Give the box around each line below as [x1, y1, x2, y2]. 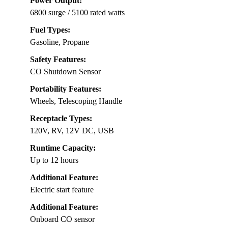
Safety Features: [30, 55, 86, 64]
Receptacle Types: [30, 114, 92, 123]
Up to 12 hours [30, 156, 78, 165]
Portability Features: [30, 84, 101, 94]
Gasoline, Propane [30, 38, 89, 47]
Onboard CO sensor [30, 215, 95, 224]
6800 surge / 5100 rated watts [30, 8, 125, 17]
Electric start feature [30, 185, 94, 194]
